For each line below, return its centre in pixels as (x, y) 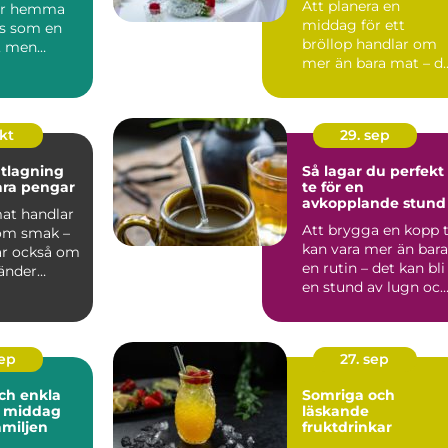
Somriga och (348, 394)
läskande (335, 410)
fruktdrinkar (347, 426)
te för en (333, 186)
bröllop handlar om (369, 43)
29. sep (364, 134)
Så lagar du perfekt (373, 170)
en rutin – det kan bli (373, 267)
